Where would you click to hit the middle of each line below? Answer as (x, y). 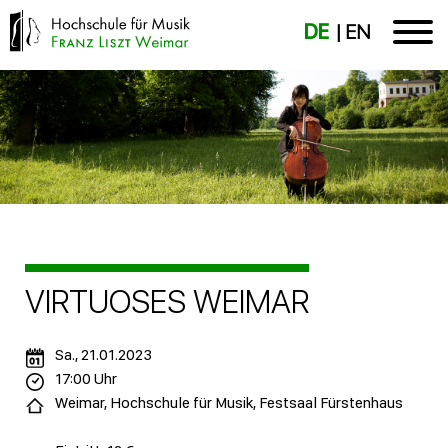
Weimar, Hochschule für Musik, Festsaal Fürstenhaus (229, 403)
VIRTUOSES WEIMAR (167, 302)
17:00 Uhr (86, 379)
